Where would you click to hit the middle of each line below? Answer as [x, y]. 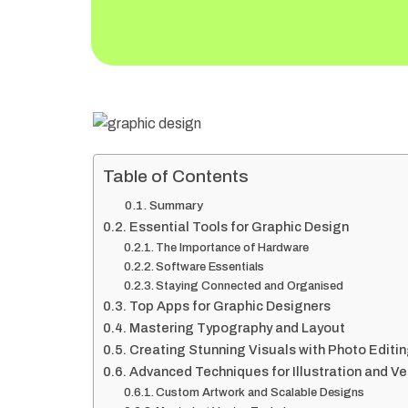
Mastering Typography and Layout [237, 327]
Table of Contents [176, 177]
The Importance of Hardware [233, 247]
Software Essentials [210, 266]
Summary [176, 205]
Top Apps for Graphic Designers [229, 306]
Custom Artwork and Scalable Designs [260, 392]
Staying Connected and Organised [250, 286]
